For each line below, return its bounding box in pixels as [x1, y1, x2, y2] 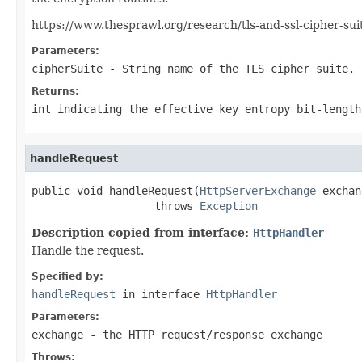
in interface [116, 287, 206, 301]
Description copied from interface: [32, 225, 253, 239]
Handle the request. [32, 243, 144, 257]
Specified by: [32, 270, 103, 282]
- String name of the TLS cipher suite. [103, 61, 355, 75]
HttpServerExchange [200, 183, 316, 197]
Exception [200, 199, 258, 213]
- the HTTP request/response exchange [83, 327, 322, 341]
